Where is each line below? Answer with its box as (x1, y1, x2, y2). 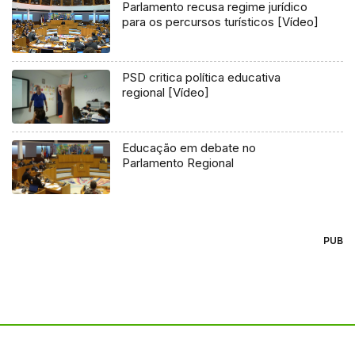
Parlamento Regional (122, 155, 235, 170)
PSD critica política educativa (122, 69, 281, 85)
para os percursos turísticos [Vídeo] (122, 13, 319, 29)
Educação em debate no (122, 139, 257, 155)
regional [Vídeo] (122, 84, 210, 100)
